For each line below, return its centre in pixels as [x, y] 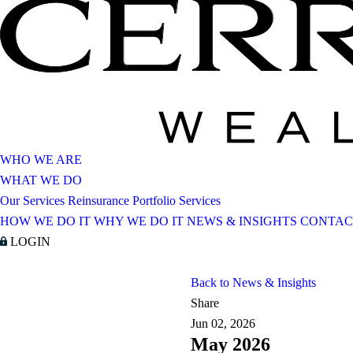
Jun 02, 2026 [223, 323]
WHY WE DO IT [139, 221]
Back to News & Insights [253, 282]
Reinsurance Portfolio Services [144, 200]
